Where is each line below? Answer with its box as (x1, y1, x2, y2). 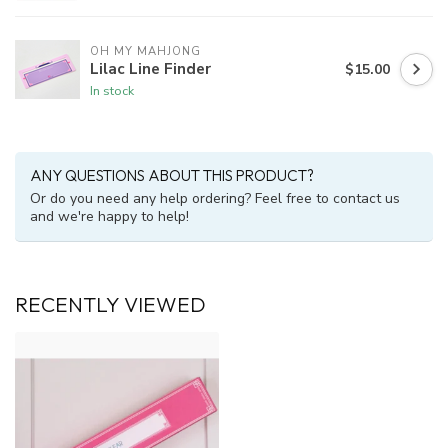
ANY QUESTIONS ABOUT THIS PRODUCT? (30, 166, 314, 186)
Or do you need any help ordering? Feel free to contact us (30, 189, 400, 209)
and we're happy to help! (30, 207, 189, 227)
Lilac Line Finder (90, 57, 211, 79)
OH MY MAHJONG (90, 43, 201, 59)
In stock (90, 81, 134, 99)
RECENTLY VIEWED (15, 291, 206, 318)
